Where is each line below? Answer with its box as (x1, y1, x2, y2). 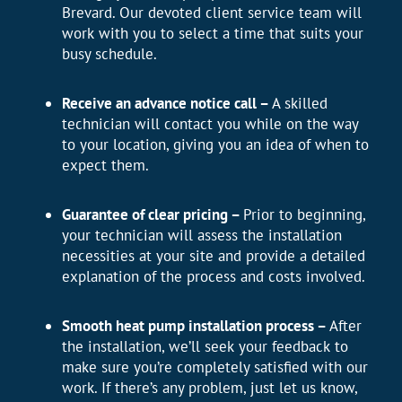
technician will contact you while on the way (61, 114, 358, 135)
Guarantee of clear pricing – (61, 205, 243, 225)
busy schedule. (61, 44, 157, 65)
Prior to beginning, (242, 205, 365, 225)
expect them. (61, 155, 149, 176)
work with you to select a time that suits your (61, 23, 363, 44)
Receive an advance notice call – (61, 93, 272, 114)
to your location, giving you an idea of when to (61, 135, 369, 155)
